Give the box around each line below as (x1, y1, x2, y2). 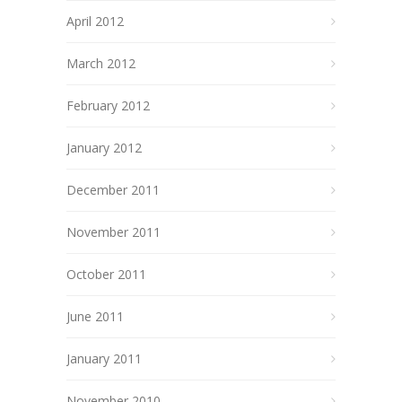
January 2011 (66, 349, 142, 367)
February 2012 (66, 96, 150, 114)
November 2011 (66, 223, 161, 240)
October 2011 (66, 265, 146, 283)
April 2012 (66, 12, 124, 30)
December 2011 (66, 180, 160, 198)
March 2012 (66, 54, 135, 72)
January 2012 (66, 138, 142, 156)
